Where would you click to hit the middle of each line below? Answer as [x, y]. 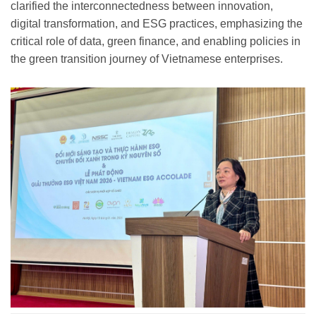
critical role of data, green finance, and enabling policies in [156, 41]
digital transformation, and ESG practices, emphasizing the [157, 23]
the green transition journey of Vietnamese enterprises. [147, 59]
